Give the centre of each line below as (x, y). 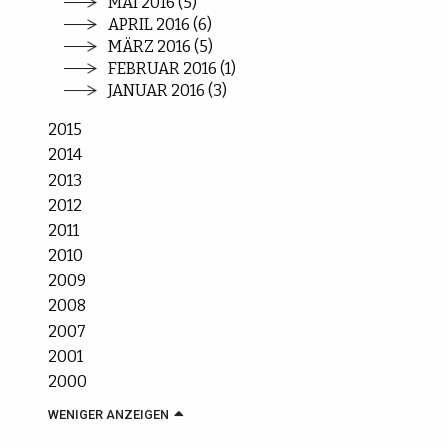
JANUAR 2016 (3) (168, 90)
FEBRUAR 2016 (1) (172, 68)
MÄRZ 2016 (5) (161, 46)
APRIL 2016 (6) (160, 24)
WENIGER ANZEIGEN (108, 415)
